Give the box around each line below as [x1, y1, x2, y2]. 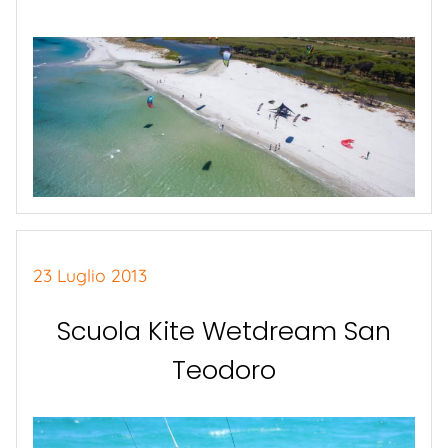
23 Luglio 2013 [33, 264, 147, 287]
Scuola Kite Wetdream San [57, 313, 391, 350]
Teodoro [172, 352, 276, 389]
